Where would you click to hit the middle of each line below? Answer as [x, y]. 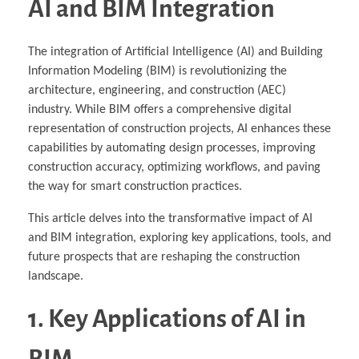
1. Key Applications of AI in [167, 319]
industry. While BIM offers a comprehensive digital [160, 110]
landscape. [56, 277]
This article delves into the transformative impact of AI [170, 219]
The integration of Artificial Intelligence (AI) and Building [175, 52]
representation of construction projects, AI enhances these [179, 129]
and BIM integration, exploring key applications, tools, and [179, 238]
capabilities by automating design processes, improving [172, 149]
